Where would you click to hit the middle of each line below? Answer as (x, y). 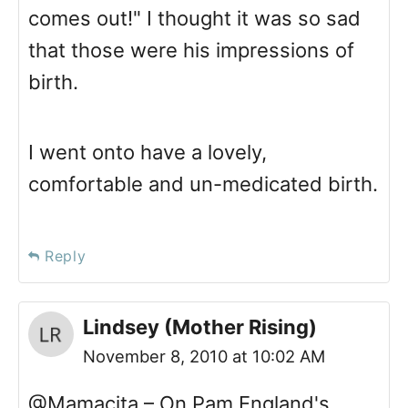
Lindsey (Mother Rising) (200, 327)
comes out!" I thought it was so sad (194, 19)
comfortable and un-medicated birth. (203, 184)
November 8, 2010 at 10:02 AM (204, 357)
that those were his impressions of (191, 51)
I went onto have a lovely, (148, 153)
